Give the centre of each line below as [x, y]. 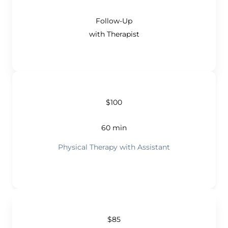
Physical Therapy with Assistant [114, 147]
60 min [114, 127]
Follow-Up [114, 21]
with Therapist [114, 34]
